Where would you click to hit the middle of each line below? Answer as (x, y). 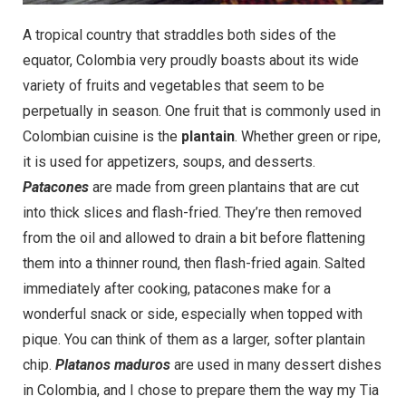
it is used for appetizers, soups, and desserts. (169, 162)
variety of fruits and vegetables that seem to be (174, 86)
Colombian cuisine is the (102, 137)
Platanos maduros (113, 365)
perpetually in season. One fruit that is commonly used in (202, 111)
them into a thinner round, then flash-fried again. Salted (194, 264)
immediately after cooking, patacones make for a (177, 289)
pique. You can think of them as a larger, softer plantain (194, 340)
